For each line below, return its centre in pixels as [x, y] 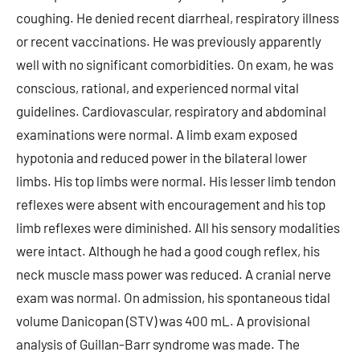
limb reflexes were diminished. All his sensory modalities [178, 227]
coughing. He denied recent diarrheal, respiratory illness [178, 18]
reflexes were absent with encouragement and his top [171, 204]
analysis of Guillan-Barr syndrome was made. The [158, 344]
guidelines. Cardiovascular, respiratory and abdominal [171, 111]
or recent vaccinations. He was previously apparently [169, 41]
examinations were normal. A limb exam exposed [157, 134]
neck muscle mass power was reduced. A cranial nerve [174, 274]
